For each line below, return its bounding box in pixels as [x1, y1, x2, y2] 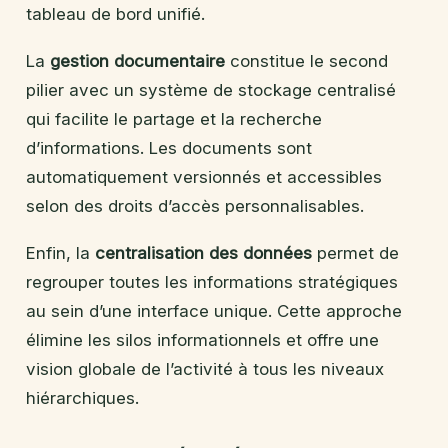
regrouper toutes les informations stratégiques [26, 272, 398, 293]
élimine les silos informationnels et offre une [26, 330, 379, 351]
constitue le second [225, 51, 388, 72]
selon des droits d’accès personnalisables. [26, 196, 364, 217]
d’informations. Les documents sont [26, 138, 312, 159]
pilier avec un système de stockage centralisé [26, 80, 396, 101]
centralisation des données [95, 243, 312, 264]
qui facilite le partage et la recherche [26, 109, 322, 130]
